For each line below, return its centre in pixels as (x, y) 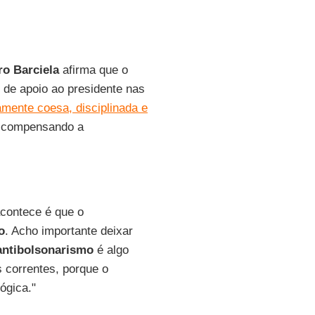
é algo (111, 250)
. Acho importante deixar (69, 231)
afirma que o (93, 70)
